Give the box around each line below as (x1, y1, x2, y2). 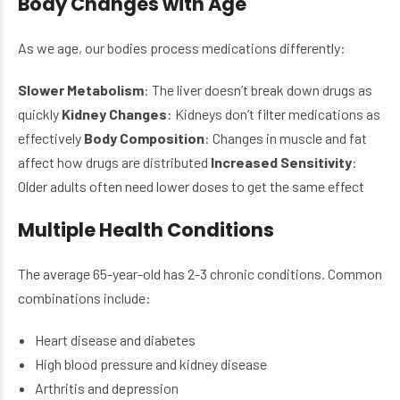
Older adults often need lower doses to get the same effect (18, 178, 364, 196)
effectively (18, 129, 84, 147)
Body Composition (84, 129, 204, 147)
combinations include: (18, 289, 151, 307)
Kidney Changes (62, 105, 167, 123)
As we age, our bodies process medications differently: (18, 39, 346, 57)
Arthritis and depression (35, 379, 179, 397)
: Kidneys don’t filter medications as (167, 105, 380, 123)
